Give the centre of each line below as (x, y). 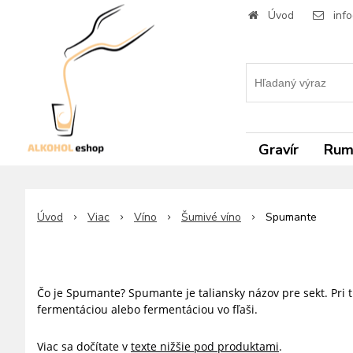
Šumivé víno (211, 217)
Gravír (279, 150)
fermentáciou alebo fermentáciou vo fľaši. (147, 309)
